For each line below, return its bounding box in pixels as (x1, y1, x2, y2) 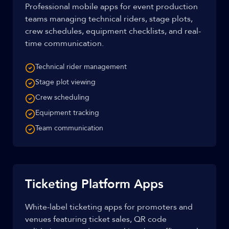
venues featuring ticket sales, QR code (25, 214, 167, 225)
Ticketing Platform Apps (25, 176, 164, 193)
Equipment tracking (35, 108, 99, 118)
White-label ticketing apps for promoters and (25, 201, 193, 213)
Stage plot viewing (35, 77, 96, 87)
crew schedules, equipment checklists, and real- (25, 26, 201, 37)
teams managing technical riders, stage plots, (25, 13, 193, 25)
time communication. (25, 38, 104, 49)
